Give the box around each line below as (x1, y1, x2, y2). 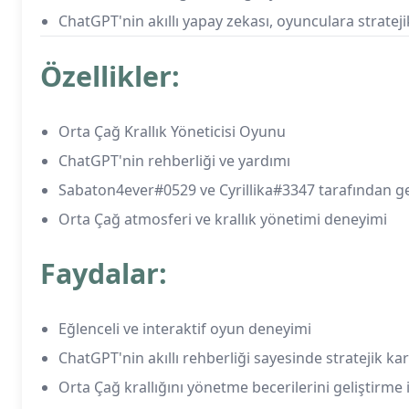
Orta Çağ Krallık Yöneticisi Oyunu (58, 121, 286, 142)
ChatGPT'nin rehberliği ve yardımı (58, 151, 290, 171)
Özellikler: (40, 58, 180, 95)
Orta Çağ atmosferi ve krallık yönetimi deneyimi (58, 209, 387, 229)
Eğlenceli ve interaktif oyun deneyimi (58, 319, 311, 339)
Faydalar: (40, 255, 167, 292)
